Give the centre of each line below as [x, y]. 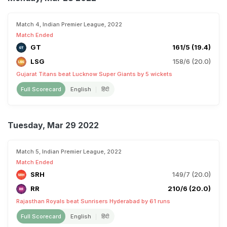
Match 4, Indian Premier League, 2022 [69, 24]
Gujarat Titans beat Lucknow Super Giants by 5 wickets [94, 74]
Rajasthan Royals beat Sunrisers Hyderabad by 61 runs [93, 201]
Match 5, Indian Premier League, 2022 [69, 152]
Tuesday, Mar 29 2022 [53, 125]
